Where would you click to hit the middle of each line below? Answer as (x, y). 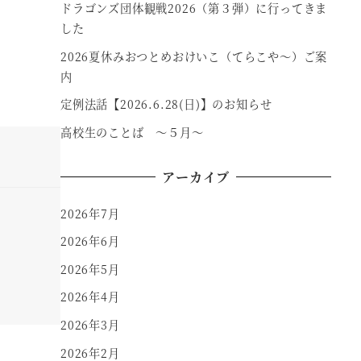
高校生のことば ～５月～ (132, 132)
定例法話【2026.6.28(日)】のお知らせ (166, 104)
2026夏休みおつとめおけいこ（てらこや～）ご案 (194, 56)
